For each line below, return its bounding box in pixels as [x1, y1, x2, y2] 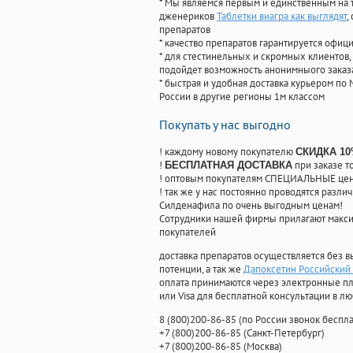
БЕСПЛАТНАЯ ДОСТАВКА [165, 159, 292, 172]
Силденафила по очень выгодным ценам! [159, 199, 343, 213]
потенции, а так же [159, 262, 243, 277]
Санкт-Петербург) [247, 326, 325, 340]
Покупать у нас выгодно [159, 117, 291, 133]
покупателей [159, 225, 216, 240]
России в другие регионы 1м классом [159, 90, 325, 104]
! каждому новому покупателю [159, 145, 295, 159]
